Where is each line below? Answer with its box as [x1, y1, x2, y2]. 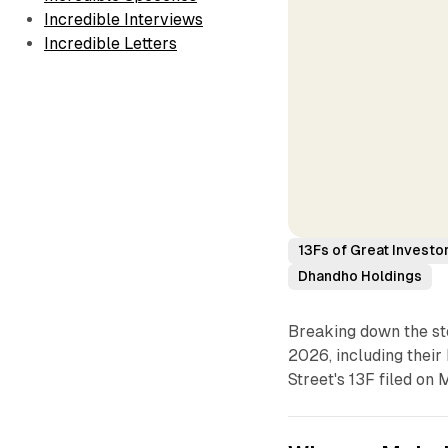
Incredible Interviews [44, 10, 203, 29]
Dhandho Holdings [298, 268, 423, 285]
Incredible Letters [44, 34, 177, 53]
